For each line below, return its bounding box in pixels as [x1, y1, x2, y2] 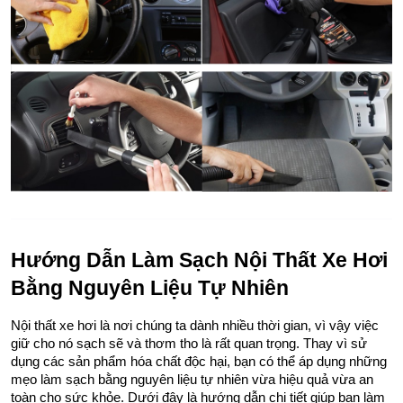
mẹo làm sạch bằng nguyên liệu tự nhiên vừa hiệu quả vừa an [11, 372, 373, 387]
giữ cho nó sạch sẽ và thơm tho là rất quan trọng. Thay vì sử [11, 336, 367, 351]
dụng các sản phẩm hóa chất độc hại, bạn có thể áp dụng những [11, 354, 387, 369]
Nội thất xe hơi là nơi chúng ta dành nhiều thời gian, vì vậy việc [11, 318, 379, 333]
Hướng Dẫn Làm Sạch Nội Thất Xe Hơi [11, 247, 388, 272]
